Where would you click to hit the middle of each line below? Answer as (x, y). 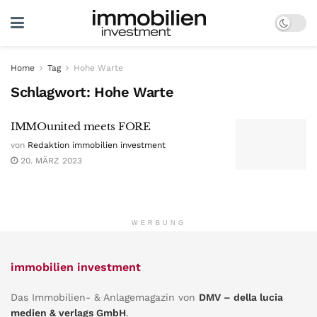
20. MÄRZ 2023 (50, 161)
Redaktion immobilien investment (97, 145)
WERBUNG (158, 223)
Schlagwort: (53, 92)
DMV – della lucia (241, 297)
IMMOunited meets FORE (81, 126)
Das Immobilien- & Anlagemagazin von (105, 297)
